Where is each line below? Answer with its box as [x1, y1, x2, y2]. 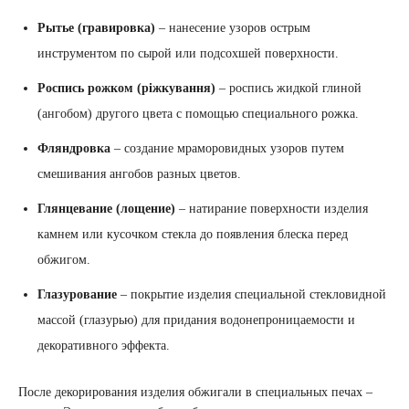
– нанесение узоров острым [155, 20, 310, 35]
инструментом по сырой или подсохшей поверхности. [37, 46, 339, 60]
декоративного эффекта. [37, 338, 170, 352]
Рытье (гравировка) [37, 20, 155, 35]
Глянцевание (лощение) [37, 201, 175, 215]
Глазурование [37, 287, 117, 301]
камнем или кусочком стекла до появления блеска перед [37, 226, 348, 241]
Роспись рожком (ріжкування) [37, 80, 215, 95]
